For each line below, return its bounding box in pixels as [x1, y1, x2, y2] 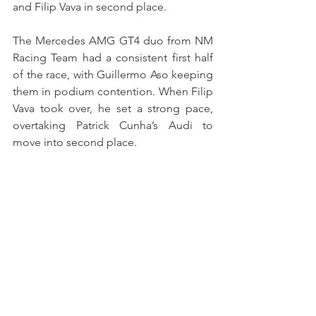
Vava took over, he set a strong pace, [13, 101, 213, 115]
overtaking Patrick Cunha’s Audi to [13, 118, 213, 132]
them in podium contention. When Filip [13, 84, 213, 98]
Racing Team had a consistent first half [13, 50, 213, 64]
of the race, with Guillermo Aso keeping [13, 67, 213, 81]
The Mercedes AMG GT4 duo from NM [13, 33, 213, 47]
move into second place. [13, 135, 137, 149]
